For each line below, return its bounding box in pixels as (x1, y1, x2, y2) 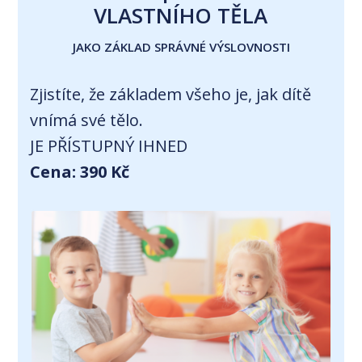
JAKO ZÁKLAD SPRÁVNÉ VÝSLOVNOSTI (72, 38, 290, 55)
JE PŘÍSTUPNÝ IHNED (30, 134, 188, 157)
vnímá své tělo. (30, 108, 148, 131)
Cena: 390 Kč (30, 160, 130, 183)
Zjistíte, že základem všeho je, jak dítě (30, 82, 312, 105)
